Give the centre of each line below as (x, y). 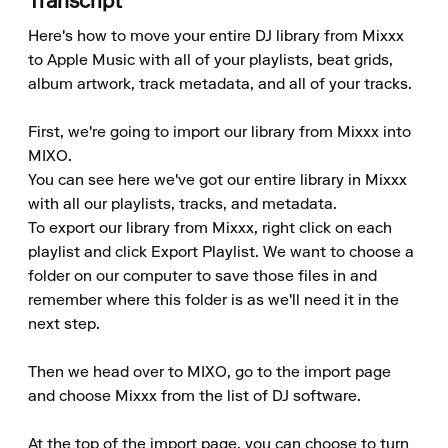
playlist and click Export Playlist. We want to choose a (221, 253)
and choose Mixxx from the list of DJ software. (194, 397)
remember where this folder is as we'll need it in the (213, 301)
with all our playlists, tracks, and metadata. (182, 205)
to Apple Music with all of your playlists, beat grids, (210, 61)
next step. (64, 325)
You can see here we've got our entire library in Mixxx (217, 181)
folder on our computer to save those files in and (202, 277)
